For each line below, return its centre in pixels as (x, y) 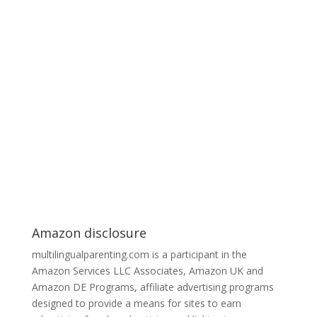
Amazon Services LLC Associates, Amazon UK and (147, 271)
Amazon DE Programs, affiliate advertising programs (152, 287)
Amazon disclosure (89, 233)
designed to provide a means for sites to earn (136, 303)
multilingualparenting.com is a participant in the (139, 254)
